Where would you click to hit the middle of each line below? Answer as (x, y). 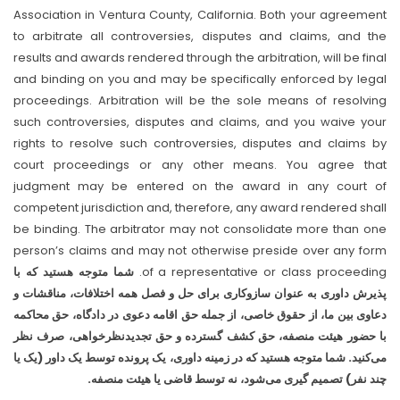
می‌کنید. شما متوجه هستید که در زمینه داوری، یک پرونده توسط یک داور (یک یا (200, 358)
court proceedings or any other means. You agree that (200, 165)
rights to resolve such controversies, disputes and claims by (200, 143)
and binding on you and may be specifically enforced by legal (200, 79)
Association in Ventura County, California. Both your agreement (200, 15)
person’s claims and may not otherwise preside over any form (200, 250)
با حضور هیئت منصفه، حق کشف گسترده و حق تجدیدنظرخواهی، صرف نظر (200, 336)
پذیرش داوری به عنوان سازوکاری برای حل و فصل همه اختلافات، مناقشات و (200, 293)
